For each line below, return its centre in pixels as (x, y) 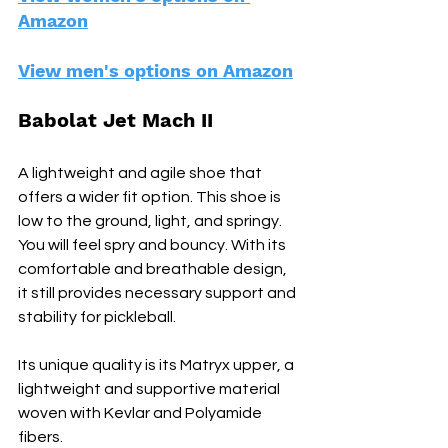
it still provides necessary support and (158, 292)
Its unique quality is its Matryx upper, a (157, 364)
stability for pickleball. (97, 316)
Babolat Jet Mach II (115, 119)
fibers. (40, 436)
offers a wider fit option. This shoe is (151, 196)
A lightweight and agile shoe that (141, 172)
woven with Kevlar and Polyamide (141, 412)
